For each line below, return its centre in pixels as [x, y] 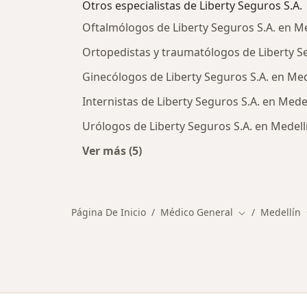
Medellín [281, 212]
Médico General [197, 212]
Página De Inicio [109, 212]
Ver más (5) [112, 151]
